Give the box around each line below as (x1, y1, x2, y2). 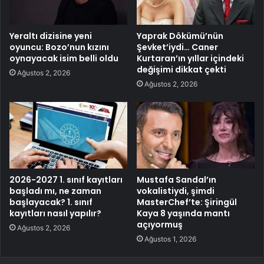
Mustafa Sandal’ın (137, 173, 216, 186)
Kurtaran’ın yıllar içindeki (137, 52, 244, 64)
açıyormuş (137, 218, 183, 230)
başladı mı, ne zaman (9, 184, 101, 197)
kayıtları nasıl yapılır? (9, 207, 101, 219)
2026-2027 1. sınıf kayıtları (9, 173, 123, 186)
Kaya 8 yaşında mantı (137, 207, 230, 219)
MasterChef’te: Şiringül (137, 196, 237, 208)
